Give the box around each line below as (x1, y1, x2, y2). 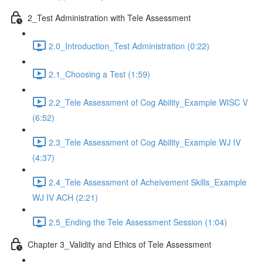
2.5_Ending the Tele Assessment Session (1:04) (49, 215, 227, 228)
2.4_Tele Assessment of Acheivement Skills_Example (49, 176, 247, 188)
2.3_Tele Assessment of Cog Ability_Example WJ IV (49, 136, 241, 148)
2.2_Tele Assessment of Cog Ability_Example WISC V (49, 96, 248, 108)
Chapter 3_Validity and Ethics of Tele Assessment (28, 238, 211, 250)
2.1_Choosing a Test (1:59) (49, 68, 150, 80)
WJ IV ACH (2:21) (32, 191, 98, 203)
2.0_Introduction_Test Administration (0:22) (49, 39, 210, 52)
